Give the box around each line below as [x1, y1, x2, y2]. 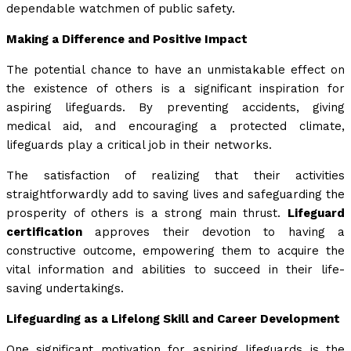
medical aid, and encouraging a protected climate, [6, 119, 345, 134]
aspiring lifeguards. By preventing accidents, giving [6, 100, 345, 115]
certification [6, 225, 82, 240]
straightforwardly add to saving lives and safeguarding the [6, 187, 345, 202]
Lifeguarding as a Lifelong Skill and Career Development [6, 312, 340, 327]
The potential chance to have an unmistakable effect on [6, 63, 345, 78]
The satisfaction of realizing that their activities [6, 168, 345, 183]
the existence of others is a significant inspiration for [6, 81, 345, 96]
